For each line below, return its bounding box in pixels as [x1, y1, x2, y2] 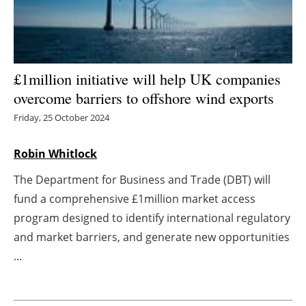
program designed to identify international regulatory [14, 210, 290, 226]
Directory [128, 219, 191, 239]
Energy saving [113, 18, 207, 38]
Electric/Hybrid [110, 85, 210, 105]
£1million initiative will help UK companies [14, 68, 281, 89]
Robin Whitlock [14, 146, 97, 162]
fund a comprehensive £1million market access [14, 191, 255, 207]
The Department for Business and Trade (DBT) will [14, 172, 270, 188]
